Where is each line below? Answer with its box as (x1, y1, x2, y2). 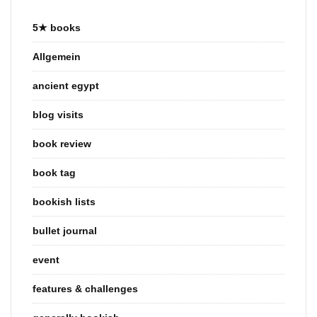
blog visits (33, 108, 83, 120)
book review (33, 137, 91, 149)
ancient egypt (33, 79, 99, 91)
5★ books (33, 21, 81, 33)
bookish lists (33, 195, 96, 207)
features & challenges (33, 282, 138, 294)
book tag (33, 166, 76, 178)
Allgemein (33, 50, 81, 62)
